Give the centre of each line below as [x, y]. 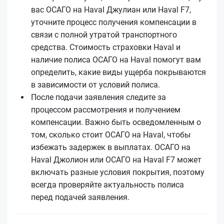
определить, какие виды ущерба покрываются [118, 72]
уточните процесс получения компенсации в [114, 22]
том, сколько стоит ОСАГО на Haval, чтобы [111, 134]
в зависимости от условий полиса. [95, 84]
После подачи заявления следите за [98, 97]
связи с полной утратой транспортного [104, 34]
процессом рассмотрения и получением [106, 109]
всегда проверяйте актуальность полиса [107, 184]
